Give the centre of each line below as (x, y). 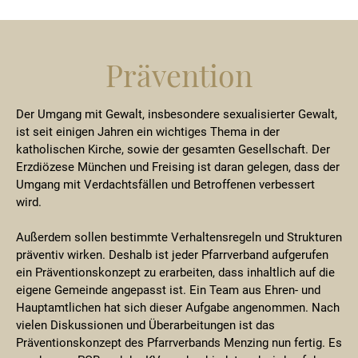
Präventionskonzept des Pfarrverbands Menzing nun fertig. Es (179, 343)
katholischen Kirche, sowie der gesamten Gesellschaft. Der (173, 149)
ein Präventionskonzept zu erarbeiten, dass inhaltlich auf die (175, 272)
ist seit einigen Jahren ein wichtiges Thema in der (148, 132)
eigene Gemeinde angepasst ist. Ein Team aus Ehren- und (168, 290)
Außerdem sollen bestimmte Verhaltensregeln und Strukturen (179, 237)
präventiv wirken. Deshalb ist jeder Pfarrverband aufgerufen (172, 255)
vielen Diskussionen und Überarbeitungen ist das (145, 325)
